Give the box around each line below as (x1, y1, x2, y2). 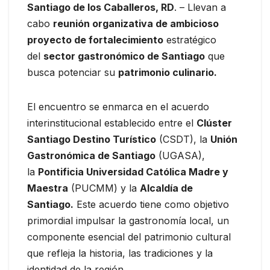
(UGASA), (155, 149, 205, 162)
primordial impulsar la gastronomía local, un (27, 215, 229, 227)
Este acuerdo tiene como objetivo (74, 198, 229, 211)
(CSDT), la (156, 133, 210, 146)
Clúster (196, 117, 232, 130)
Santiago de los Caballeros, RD (27, 1, 174, 14)
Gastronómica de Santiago (27, 149, 155, 162)
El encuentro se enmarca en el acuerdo (27, 101, 209, 113)
